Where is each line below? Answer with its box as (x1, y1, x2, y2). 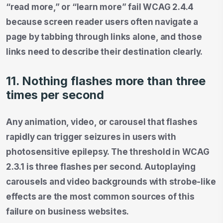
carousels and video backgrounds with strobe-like (6, 176, 216, 187)
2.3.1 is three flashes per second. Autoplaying (6, 161, 196, 172)
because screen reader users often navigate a (6, 16, 199, 27)
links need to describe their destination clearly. (6, 46, 203, 57)
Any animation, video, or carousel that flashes (6, 116, 198, 127)
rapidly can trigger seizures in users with (6, 131, 176, 142)
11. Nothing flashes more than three (6, 73, 206, 88)
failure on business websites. (6, 206, 129, 217)
